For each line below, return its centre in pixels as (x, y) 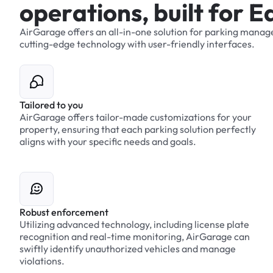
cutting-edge (47, 44)
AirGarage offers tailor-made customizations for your (136, 117)
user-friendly (176, 44)
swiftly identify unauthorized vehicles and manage (128, 249)
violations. (42, 261)
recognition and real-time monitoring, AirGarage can (135, 236)
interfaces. (231, 44)
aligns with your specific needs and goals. (108, 141)
